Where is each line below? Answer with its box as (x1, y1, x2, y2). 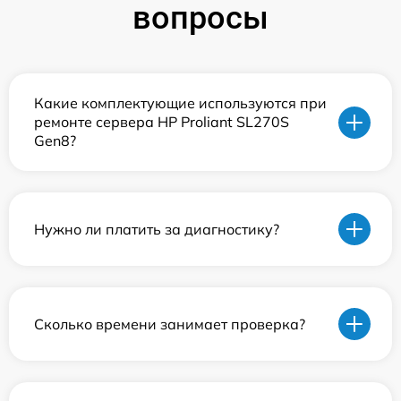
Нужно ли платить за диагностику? (34, 219, 279, 238)
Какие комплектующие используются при (34, 94, 327, 112)
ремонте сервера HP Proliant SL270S (34, 113, 289, 131)
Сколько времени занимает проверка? (34, 314, 305, 333)
